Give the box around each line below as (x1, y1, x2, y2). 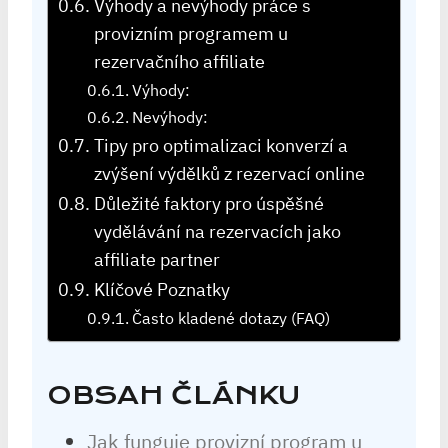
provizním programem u (93, 22, 288, 45)
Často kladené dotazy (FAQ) (131, 307, 330, 328)
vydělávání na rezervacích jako (93, 220, 341, 243)
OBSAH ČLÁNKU (47, 380, 300, 411)
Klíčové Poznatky (93, 278, 230, 301)
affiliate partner (93, 248, 220, 271)
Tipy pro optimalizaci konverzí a (93, 134, 348, 157)
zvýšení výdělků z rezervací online (93, 162, 365, 185)
